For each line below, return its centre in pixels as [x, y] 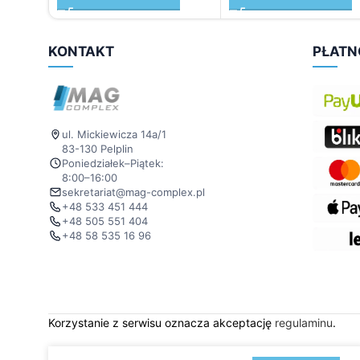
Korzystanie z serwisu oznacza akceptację [162, 322]
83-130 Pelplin [98, 148]
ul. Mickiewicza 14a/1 [114, 134]
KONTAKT [81, 51]
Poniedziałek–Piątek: [113, 163]
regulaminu [304, 322]
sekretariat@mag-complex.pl [133, 192]
